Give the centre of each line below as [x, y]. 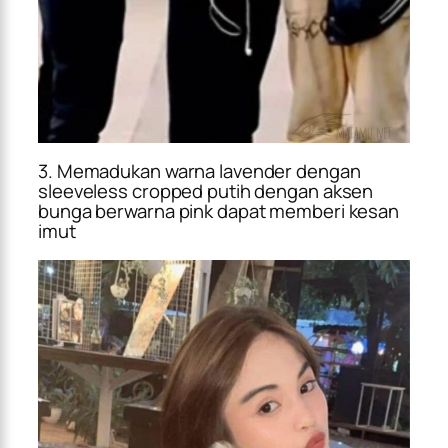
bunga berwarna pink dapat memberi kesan [219, 211]
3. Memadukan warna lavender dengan [199, 171]
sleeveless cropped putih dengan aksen [206, 191]
